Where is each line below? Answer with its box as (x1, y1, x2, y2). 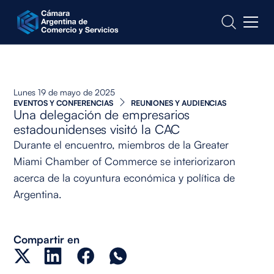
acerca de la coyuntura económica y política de (13, 170, 235, 184)
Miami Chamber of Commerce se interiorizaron (13, 154, 236, 168)
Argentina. (13, 187, 62, 201)
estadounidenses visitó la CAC (13, 120, 180, 137)
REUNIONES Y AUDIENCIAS (130, 97, 227, 108)
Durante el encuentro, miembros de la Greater (13, 137, 229, 151)
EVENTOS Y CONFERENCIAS (13, 97, 113, 108)
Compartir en (13, 232, 80, 246)
